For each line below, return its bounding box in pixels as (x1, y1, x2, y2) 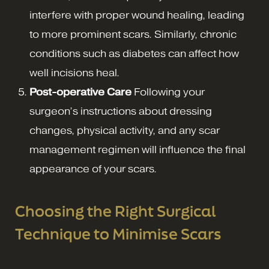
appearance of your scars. (29, 163, 157, 175)
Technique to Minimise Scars (15, 224, 222, 244)
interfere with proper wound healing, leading (29, 10, 244, 22)
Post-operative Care (29, 86, 131, 98)
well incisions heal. (29, 67, 119, 79)
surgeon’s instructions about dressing (29, 106, 212, 118)
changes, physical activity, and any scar (29, 125, 220, 137)
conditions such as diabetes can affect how (29, 48, 239, 60)
